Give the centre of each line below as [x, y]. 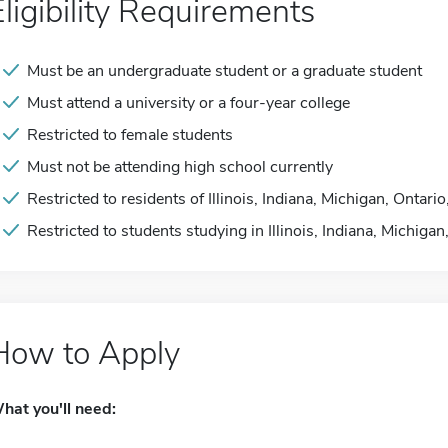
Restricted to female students [130, 135]
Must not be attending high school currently [180, 167]
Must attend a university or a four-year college [188, 103]
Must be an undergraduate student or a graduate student [224, 71]
